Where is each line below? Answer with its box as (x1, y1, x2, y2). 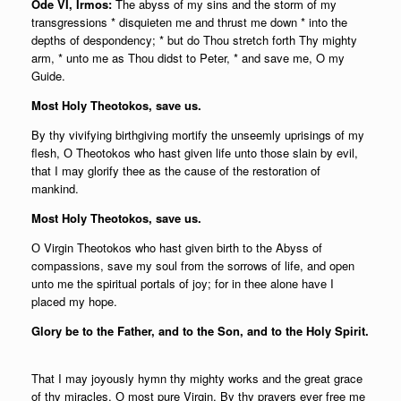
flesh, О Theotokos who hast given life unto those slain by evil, (31, 144, 358, 161)
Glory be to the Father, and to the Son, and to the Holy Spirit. (31, 322, 369, 339)
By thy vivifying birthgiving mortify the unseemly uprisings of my (31, 126, 364, 143)
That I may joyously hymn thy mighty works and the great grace (31, 370, 363, 387)
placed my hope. (31, 293, 117, 310)
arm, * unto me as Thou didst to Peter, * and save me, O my (31, 49, 345, 66)
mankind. (31, 180, 79, 197)
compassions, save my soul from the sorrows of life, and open (31, 257, 354, 274)
